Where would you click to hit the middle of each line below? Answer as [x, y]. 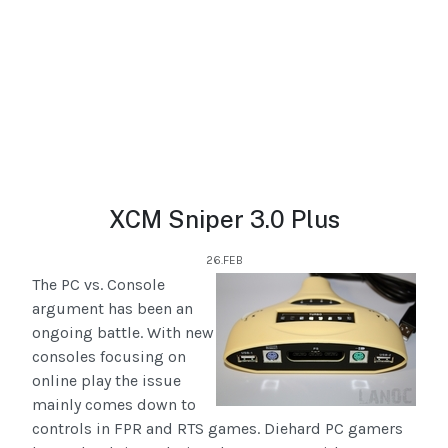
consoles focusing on [109, 357]
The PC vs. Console [98, 285]
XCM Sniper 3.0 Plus [224, 219]
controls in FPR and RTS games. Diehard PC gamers [217, 429]
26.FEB [224, 260]
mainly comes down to [114, 405]
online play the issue [106, 381]
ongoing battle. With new [123, 333]
